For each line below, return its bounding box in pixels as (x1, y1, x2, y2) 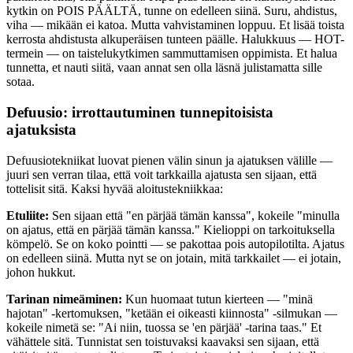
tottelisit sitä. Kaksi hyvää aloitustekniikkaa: (6, 181, 223, 195)
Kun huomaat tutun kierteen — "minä (122, 292, 313, 306)
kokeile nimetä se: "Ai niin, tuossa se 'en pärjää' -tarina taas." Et (6, 320, 321, 334)
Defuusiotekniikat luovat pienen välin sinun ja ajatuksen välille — (6, 153, 333, 167)
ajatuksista (6, 121, 76, 138)
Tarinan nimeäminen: (6, 292, 122, 306)
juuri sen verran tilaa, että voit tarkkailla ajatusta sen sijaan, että (6, 167, 317, 181)
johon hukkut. (6, 265, 76, 279)
